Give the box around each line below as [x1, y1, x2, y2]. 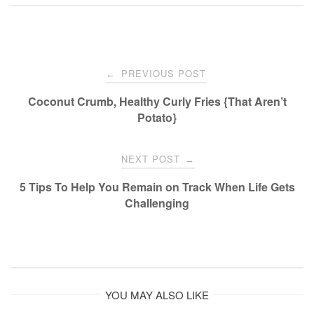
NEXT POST [121, 152, 184, 166]
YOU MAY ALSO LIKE [105, 287, 209, 302]
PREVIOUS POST [118, 67, 206, 81]
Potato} [137, 109, 177, 126]
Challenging [125, 195, 189, 212]
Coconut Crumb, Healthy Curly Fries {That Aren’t [27, 93, 287, 110]
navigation [10, 91, 100, 120]
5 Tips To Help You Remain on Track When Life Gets [19, 179, 295, 196]
